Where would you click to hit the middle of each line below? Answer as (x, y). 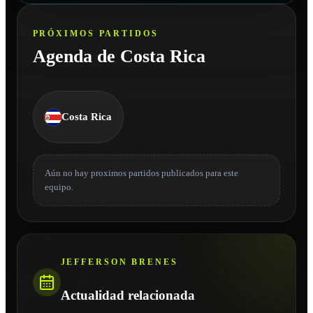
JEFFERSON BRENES (119, 262)
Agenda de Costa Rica (119, 56)
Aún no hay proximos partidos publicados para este (141, 173)
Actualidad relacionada (128, 296)
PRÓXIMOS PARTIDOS (95, 33)
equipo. (59, 187)
